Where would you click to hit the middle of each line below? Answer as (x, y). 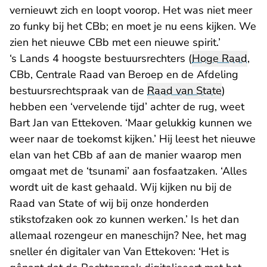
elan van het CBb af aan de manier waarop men (125, 155)
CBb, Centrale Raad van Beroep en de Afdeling (124, 75)
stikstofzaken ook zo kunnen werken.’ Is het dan (124, 220)
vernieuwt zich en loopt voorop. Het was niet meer (131, 10)
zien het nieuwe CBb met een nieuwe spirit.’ (115, 43)
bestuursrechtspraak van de (78, 91)
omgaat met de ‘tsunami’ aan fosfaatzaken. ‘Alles (128, 171)
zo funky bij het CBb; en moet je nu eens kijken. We (133, 27)
